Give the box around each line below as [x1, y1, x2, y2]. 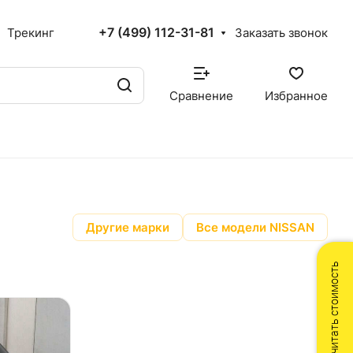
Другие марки [86, 220, 169, 235]
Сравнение [169, 89, 233, 103]
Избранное [265, 89, 328, 103]
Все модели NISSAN [196, 220, 314, 235]
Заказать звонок [235, 26, 328, 40]
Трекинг [7, 25, 54, 40]
